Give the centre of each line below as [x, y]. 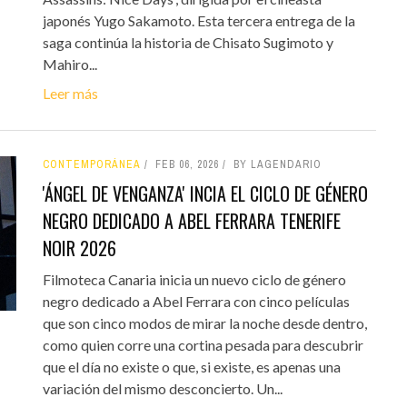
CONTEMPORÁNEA [91, 164]
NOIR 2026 [79, 248]
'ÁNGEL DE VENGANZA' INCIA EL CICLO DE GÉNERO [205, 193]
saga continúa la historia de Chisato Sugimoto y [188, 42]
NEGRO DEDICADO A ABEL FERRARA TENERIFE [191, 220]
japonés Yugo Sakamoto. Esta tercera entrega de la [199, 20]
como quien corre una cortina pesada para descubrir [203, 344]
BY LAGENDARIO [277, 164]
